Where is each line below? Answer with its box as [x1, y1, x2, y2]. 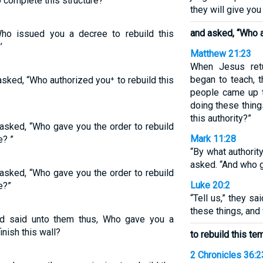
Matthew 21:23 [190, 48, 251, 59]
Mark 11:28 [190, 133, 236, 144]
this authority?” [190, 113, 251, 124]
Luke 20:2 [190, 180, 230, 191]
